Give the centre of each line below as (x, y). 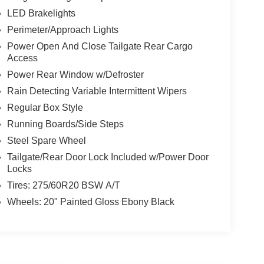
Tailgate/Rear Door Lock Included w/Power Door (108, 157)
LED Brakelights (41, 13)
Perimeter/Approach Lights (62, 29)
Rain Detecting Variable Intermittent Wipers (97, 91)
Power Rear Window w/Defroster (75, 74)
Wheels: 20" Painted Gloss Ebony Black (90, 202)
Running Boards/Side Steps (65, 124)
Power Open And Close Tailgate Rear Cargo (100, 46)
